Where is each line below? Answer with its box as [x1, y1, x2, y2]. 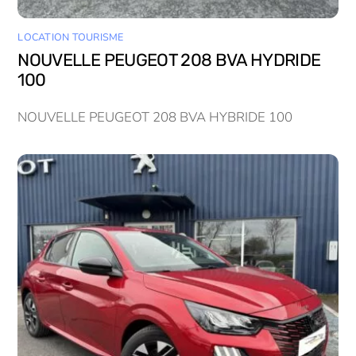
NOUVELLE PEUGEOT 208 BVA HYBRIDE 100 [17, 107, 293, 126]
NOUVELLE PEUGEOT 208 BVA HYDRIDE [17, 50, 321, 71]
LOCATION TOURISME [17, 29, 124, 44]
